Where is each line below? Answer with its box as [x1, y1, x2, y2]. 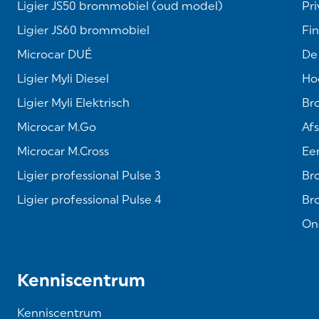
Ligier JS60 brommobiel [17, 23, 150, 37]
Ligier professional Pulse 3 [17, 169, 161, 182]
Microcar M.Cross [17, 145, 109, 158]
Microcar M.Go [17, 120, 96, 134]
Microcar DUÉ [17, 48, 92, 61]
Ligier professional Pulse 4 [17, 193, 162, 206]
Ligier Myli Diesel [17, 72, 109, 85]
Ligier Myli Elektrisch [17, 96, 130, 110]
